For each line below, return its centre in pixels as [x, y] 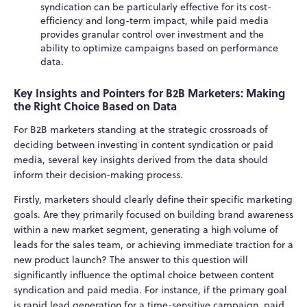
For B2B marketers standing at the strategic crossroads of [141, 129]
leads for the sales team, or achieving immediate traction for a [153, 244]
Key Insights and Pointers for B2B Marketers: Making [149, 93]
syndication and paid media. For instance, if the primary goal [150, 290]
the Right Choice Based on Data [95, 106]
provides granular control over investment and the [152, 35]
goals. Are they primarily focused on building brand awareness [153, 214]
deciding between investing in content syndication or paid [144, 144]
